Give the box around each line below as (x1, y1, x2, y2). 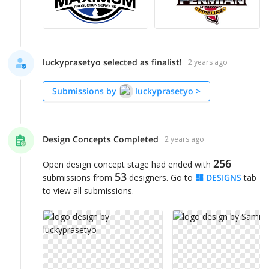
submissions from (43, 171, 112, 183)
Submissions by (52, 85, 116, 97)
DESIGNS (206, 171, 241, 183)
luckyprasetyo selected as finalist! (43, 56, 182, 68)
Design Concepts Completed (43, 133, 159, 145)
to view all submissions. (43, 184, 134, 196)
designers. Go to (127, 171, 195, 183)
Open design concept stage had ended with (43, 158, 213, 170)
